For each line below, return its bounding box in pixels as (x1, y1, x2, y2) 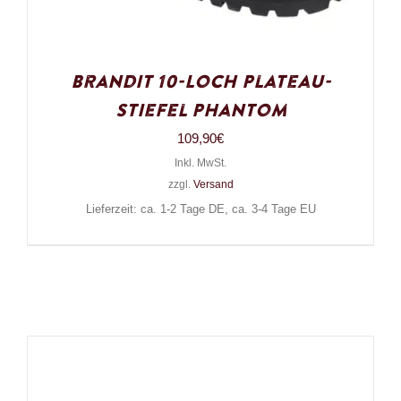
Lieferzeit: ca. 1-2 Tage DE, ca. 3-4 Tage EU (85, 202, 316, 216)
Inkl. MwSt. (175, 156, 226, 169)
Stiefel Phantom (115, 98, 286, 124)
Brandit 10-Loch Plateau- (70, 69, 331, 95)
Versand (192, 177, 234, 191)
